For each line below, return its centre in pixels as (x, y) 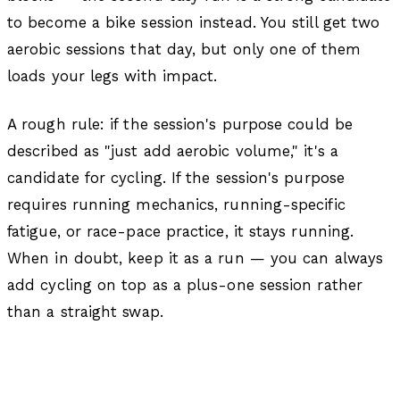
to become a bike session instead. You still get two (194, 22)
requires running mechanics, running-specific (176, 204)
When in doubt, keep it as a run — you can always (196, 258)
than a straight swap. (85, 311)
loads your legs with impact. (112, 75)
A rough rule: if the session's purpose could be (180, 124)
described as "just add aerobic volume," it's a (173, 150)
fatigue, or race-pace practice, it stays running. (181, 231)
